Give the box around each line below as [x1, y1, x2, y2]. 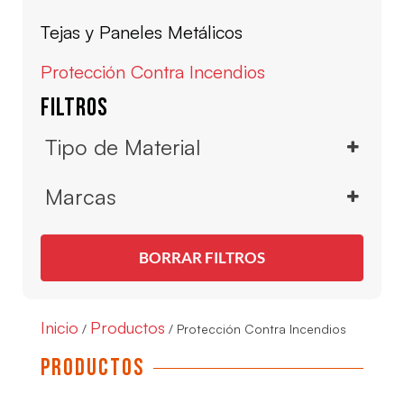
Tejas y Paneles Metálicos [41, 20, 243, 43]
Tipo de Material [45, 133, 200, 161]
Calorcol [69, 221, 123, 240]
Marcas [45, 182, 116, 210]
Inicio [41, 317, 78, 337]
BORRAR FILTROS [139, 247, 265, 267]
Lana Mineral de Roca [69, 171, 206, 190]
